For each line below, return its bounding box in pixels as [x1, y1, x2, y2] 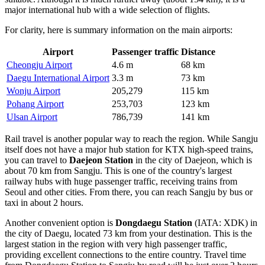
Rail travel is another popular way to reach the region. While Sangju [5, 133, 258, 144]
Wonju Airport [7, 85, 60, 96]
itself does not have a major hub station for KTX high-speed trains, [5, 144, 253, 154]
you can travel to [5, 154, 69, 165]
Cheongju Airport [7, 59, 72, 70]
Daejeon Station [69, 154, 133, 165]
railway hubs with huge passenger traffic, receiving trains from [5, 176, 237, 186]
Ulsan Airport [7, 111, 57, 122]
